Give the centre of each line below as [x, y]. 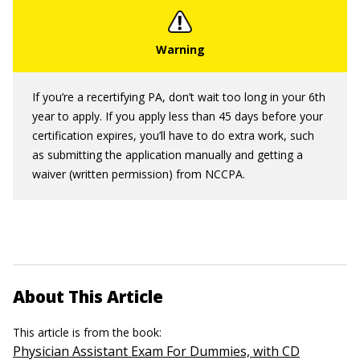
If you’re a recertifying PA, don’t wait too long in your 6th [179, 97]
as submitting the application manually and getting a [168, 155]
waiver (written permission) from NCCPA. [139, 174]
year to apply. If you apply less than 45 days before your [178, 116]
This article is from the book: [89, 332]
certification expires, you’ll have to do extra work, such [173, 135]
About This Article [88, 297]
